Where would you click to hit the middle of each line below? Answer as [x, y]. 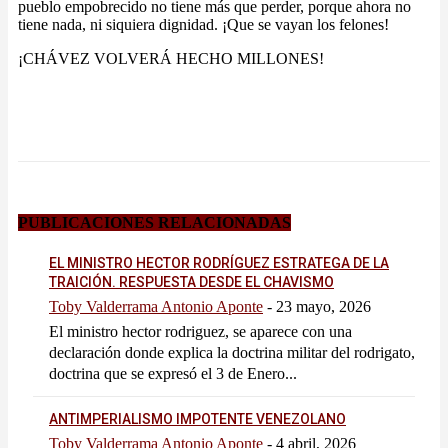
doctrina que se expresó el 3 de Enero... [173, 373]
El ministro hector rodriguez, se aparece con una [200, 331]
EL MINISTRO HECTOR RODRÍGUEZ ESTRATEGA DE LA [219, 262]
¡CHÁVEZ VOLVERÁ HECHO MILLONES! [171, 59]
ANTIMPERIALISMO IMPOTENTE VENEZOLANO [197, 418]
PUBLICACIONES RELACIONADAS [154, 223]
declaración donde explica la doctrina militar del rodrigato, [232, 352]
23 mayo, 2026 [323, 306]
